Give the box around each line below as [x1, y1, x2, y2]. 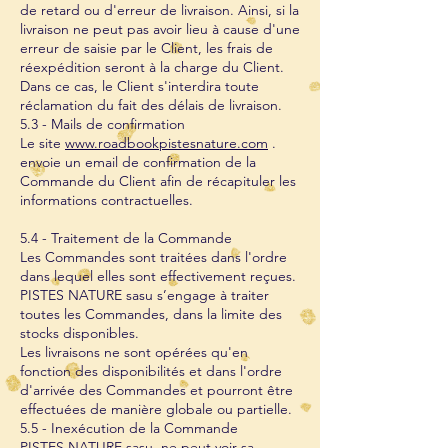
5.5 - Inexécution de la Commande [20, 419, 238, 437]
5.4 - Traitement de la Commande [20, 229, 232, 247]
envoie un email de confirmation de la [20, 153, 256, 171]
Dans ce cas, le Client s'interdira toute [20, 77, 259, 95]
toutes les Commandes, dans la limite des [20, 305, 282, 323]
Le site [20, 134, 65, 152]
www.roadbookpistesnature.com [65, 134, 268, 152]
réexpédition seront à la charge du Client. [20, 58, 284, 76]
